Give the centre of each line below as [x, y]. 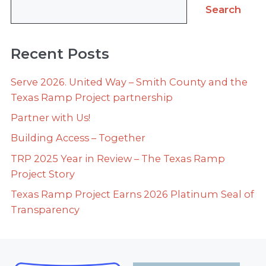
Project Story [43, 174]
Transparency [45, 209]
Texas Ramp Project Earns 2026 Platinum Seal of [132, 194]
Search [223, 10]
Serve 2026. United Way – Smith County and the [129, 82]
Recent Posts [60, 54]
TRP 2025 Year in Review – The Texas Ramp [118, 158]
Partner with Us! [50, 118]
